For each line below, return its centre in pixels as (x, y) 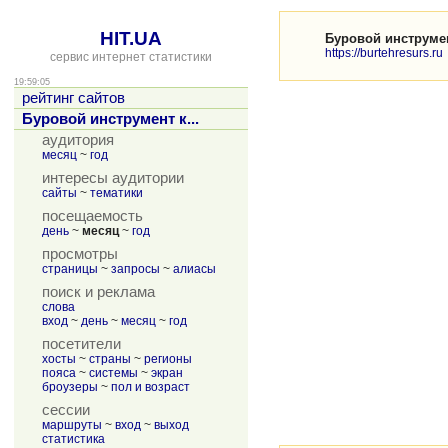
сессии (66, 410)
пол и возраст (150, 387)
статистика (73, 439)
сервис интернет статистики (131, 57)
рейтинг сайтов (73, 98)
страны (110, 359)
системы (113, 373)
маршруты (72, 425)
